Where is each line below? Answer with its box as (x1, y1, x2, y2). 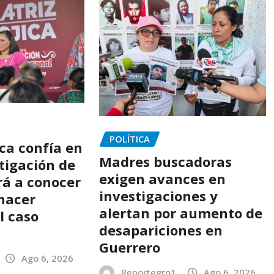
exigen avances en (98, 169, 226, 188)
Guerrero (98, 238, 160, 257)
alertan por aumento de (98, 204, 262, 223)
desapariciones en (98, 221, 223, 240)
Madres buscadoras (98, 152, 232, 171)
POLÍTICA (109, 133, 150, 146)
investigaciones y (98, 187, 218, 206)
